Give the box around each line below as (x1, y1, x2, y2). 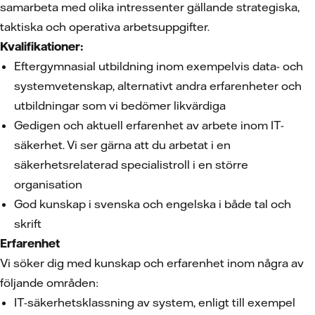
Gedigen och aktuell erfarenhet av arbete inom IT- (14, 118, 284, 132)
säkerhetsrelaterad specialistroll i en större (14, 157, 248, 172)
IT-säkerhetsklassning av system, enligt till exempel (14, 295, 295, 309)
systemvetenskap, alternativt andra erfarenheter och (14, 79, 302, 93)
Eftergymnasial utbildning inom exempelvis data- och (14, 59, 303, 73)
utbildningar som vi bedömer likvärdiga (14, 98, 226, 112)
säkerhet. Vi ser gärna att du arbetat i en (14, 138, 231, 152)
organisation (14, 177, 82, 191)
